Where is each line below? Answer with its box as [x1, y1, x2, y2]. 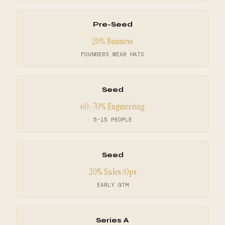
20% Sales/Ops [88, 166, 137, 178]
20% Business [92, 36, 133, 47]
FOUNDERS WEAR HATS [81, 51, 144, 58]
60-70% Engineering [80, 101, 145, 113]
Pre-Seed [92, 20, 133, 29]
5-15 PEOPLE [93, 116, 132, 124]
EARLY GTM [96, 181, 129, 189]
